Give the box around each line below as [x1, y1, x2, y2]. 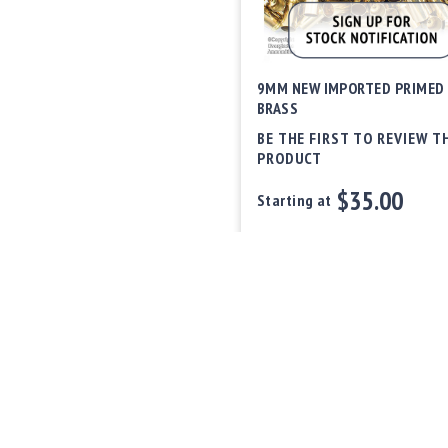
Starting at [256, 189, 332, 210]
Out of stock [256, 236, 339, 257]
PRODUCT [256, 147, 323, 168]
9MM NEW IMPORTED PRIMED [256, 77, 445, 98]
